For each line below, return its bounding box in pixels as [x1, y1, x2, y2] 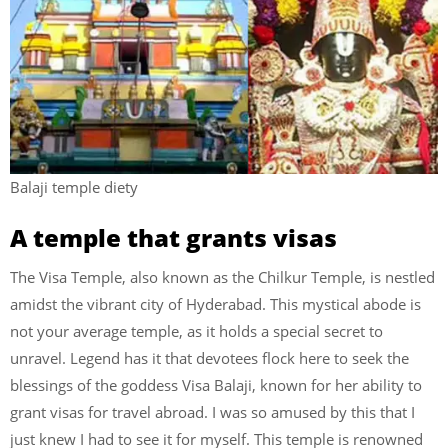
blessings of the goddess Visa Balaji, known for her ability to [10, 375, 422, 395]
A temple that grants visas [10, 221, 343, 254]
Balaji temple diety [10, 177, 138, 197]
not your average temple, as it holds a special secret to [10, 321, 383, 341]
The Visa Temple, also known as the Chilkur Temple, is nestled [10, 267, 435, 287]
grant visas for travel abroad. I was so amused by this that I [10, 402, 415, 422]
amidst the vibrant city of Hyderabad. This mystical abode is [10, 294, 421, 314]
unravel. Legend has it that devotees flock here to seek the [10, 348, 409, 368]
